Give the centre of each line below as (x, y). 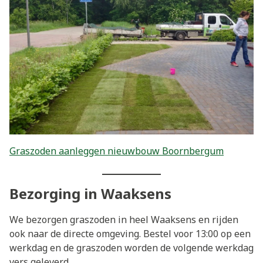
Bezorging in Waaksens (90, 193)
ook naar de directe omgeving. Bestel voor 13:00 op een (130, 233)
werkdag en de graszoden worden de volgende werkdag (131, 247)
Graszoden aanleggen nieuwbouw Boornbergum (117, 151)
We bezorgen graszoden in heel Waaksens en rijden (124, 219)
